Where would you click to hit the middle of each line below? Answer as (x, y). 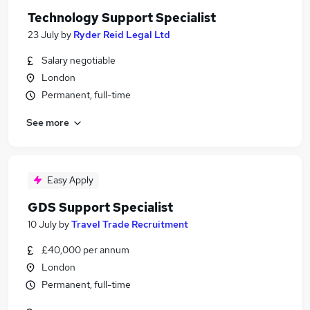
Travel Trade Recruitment (130, 224)
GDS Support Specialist (100, 207)
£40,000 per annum (85, 250)
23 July (43, 35)
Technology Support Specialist (122, 18)
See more (48, 122)
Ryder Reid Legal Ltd (122, 35)
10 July (42, 224)
